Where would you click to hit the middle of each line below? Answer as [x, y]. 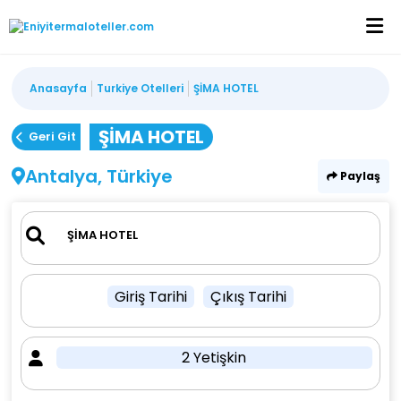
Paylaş [358, 176]
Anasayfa [59, 88]
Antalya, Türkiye [99, 176]
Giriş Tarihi [150, 297]
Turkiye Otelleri [141, 88]
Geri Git [53, 137]
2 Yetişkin [214, 358]
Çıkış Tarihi [248, 297]
